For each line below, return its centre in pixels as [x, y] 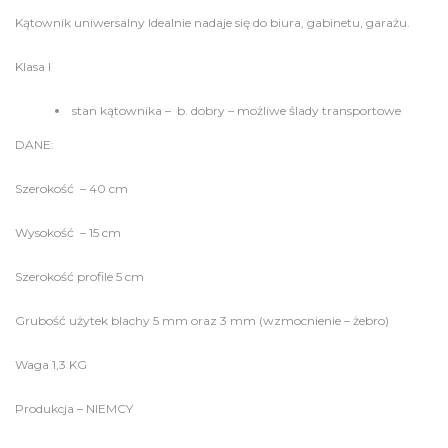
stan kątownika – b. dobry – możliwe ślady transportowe [236, 110]
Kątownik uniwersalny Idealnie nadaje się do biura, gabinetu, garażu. [212, 22]
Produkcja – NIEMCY [74, 408]
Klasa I [33, 66]
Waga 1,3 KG [51, 364]
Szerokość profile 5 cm [79, 276]
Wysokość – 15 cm [68, 232]
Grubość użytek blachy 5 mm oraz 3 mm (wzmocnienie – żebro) [202, 320]
